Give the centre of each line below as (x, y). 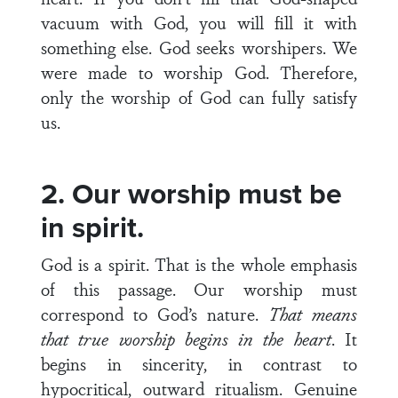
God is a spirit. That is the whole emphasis (199, 264)
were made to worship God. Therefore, (199, 72)
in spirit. (92, 227)
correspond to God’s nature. (155, 314)
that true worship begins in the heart (186, 338)
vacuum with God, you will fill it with (199, 22)
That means (313, 314)
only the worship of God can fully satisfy (199, 97)
